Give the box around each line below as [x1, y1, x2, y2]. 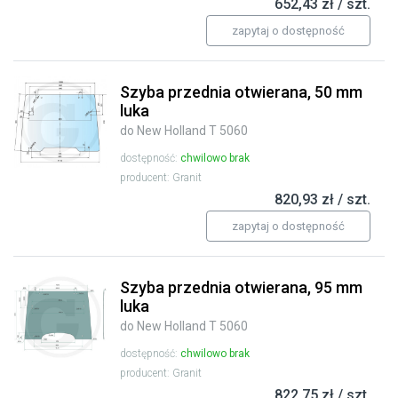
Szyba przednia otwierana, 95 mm [120, 278, 362, 298]
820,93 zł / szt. [275, 191, 370, 209]
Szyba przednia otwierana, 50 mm [120, 83, 362, 102]
